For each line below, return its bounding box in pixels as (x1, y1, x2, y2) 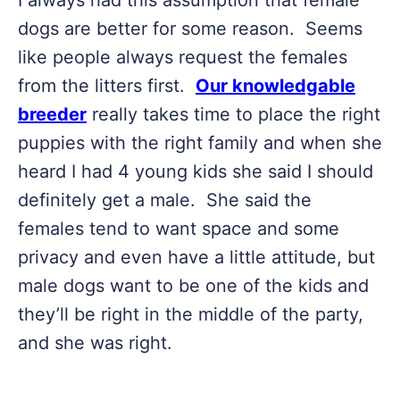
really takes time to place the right (87, 104, 380, 125)
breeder (18, 104, 87, 125)
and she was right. (18, 332, 172, 354)
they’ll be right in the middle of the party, (18, 304, 363, 325)
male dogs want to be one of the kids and (18, 275, 369, 296)
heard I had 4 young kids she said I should (18, 161, 373, 182)
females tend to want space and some (18, 218, 339, 239)
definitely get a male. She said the (18, 189, 312, 211)
